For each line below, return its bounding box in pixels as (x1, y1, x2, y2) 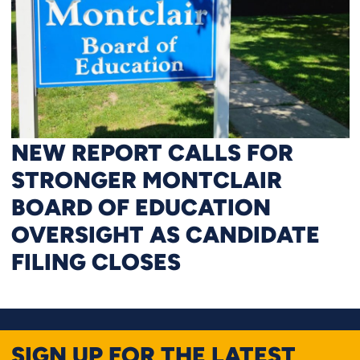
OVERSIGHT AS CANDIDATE (10, 219, 320, 247)
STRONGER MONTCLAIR (10, 165, 282, 193)
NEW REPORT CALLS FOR (10, 137, 293, 166)
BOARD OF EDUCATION (10, 192, 271, 220)
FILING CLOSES (10, 247, 181, 275)
